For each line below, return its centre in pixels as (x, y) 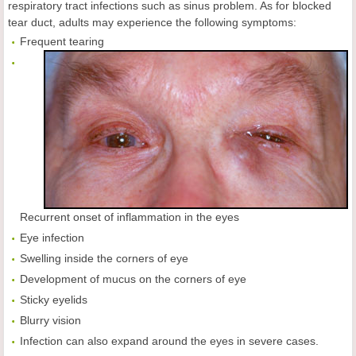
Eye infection (52, 238)
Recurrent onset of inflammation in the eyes (130, 217)
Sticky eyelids (54, 300)
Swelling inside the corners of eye (104, 258)
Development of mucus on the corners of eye (133, 279)
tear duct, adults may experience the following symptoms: (152, 22)
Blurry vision (50, 320)
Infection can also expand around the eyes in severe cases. (169, 341)
